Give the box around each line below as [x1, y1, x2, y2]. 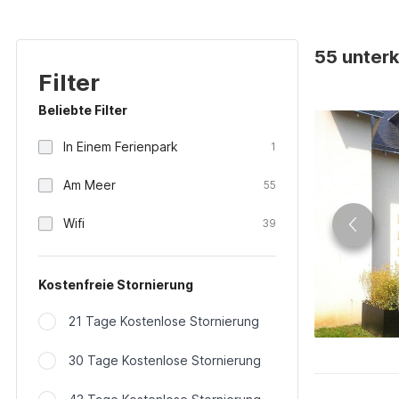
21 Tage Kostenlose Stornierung [69, 313, 259, 329]
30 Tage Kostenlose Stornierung [69, 353, 261, 368]
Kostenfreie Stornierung [38, 277, 193, 292]
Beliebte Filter [38, 102, 127, 118]
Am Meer [63, 177, 116, 192]
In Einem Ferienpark [63, 139, 178, 154]
